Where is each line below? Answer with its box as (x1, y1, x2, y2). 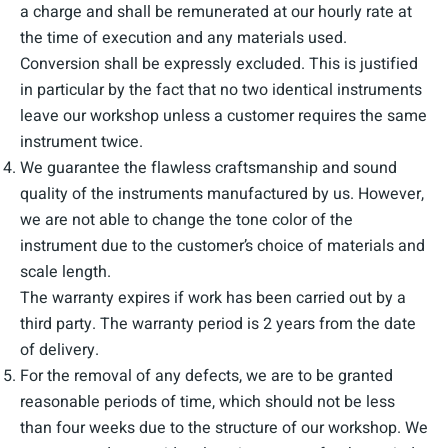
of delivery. (20, 338, 99, 362)
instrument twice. (20, 130, 143, 154)
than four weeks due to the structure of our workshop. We (20, 416, 428, 440)
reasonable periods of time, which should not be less (20, 390, 395, 414)
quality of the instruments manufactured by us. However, (20, 182, 424, 206)
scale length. (20, 260, 111, 284)
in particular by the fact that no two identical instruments (20, 78, 422, 102)
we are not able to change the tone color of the (20, 208, 353, 232)
